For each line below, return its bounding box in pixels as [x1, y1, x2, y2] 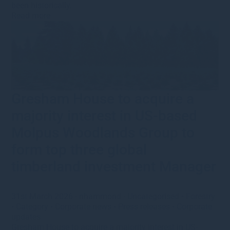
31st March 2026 [11, 191, 75, 201]
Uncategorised [127, 191, 180, 201]
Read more [11, 10, 51, 21]
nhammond [79, 191, 122, 201]
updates [11, 212, 41, 222]
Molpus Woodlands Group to [11, 124, 195, 141]
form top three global [11, 141, 147, 158]
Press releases [118, 201, 170, 212]
